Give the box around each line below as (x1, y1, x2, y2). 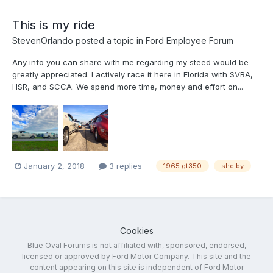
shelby (221, 161, 244, 171)
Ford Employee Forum (146, 35, 233, 46)
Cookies (119, 225, 154, 236)
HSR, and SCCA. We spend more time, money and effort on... (12, 81, 243, 91)
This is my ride (12, 17, 95, 32)
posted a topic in (73, 35, 146, 46)
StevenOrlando (12, 35, 73, 46)
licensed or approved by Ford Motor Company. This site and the (22, 251, 251, 261)
